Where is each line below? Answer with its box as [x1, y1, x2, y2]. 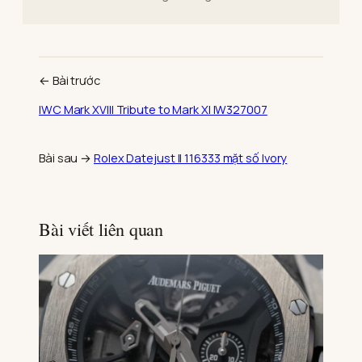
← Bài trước [39, 72, 100, 89]
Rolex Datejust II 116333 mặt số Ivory [94, 149, 288, 166]
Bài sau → [39, 149, 92, 166]
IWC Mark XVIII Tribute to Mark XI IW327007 [39, 100, 267, 117]
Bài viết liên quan [39, 217, 164, 241]
